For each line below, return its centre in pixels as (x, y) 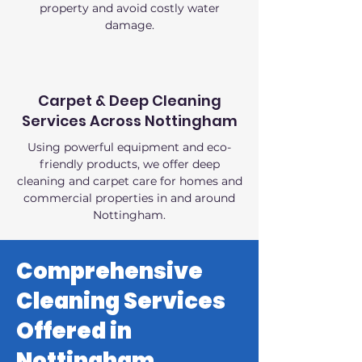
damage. (129, 25)
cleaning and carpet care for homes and (129, 181)
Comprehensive (109, 271)
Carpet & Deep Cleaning (129, 101)
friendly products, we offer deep (129, 164)
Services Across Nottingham (129, 121)
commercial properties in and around (129, 198)
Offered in (74, 331)
